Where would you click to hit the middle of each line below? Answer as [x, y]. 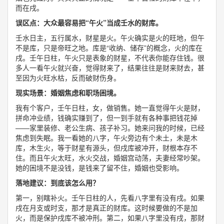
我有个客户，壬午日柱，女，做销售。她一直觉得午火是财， [110, 107]
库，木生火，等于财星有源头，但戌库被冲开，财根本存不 [106, 147]
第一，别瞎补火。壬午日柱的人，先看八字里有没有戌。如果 [110, 197]
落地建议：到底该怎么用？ [57, 182]
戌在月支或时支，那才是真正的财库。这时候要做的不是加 [106, 207]
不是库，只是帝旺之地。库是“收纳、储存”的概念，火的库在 [109, 47]
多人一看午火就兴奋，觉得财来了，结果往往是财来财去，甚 [110, 67]
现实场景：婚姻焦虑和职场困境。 [68, 92]
